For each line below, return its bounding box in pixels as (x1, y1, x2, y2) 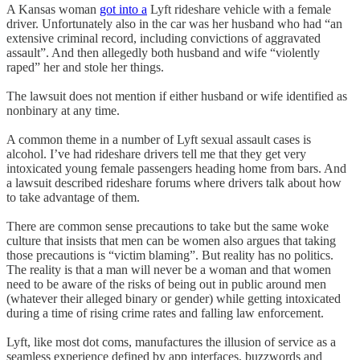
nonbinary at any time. (6, 104, 120, 118)
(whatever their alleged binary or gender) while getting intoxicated (6, 292, 341, 306)
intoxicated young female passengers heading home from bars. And (6, 162, 346, 176)
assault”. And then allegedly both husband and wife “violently (6, 46, 320, 60)
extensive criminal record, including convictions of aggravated (6, 31, 321, 46)
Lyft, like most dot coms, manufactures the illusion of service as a (6, 335, 336, 350)
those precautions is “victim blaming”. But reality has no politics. (6, 248, 333, 263)
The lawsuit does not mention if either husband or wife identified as (6, 89, 347, 104)
